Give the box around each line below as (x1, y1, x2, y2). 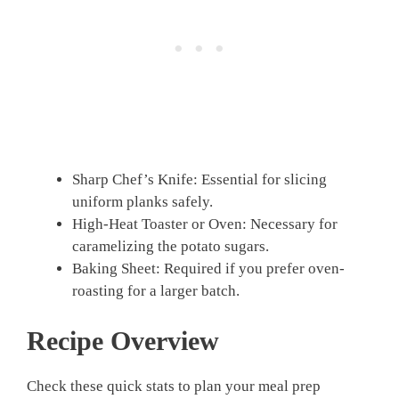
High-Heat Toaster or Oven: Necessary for (72, 216, 338, 233)
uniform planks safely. (72, 193, 213, 211)
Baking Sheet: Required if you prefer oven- (72, 260, 345, 278)
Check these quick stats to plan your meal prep (27, 377, 321, 395)
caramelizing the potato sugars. (72, 238, 269, 256)
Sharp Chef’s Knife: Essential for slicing (72, 171, 327, 189)
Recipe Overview (27, 325, 219, 355)
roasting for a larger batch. (72, 282, 240, 300)
